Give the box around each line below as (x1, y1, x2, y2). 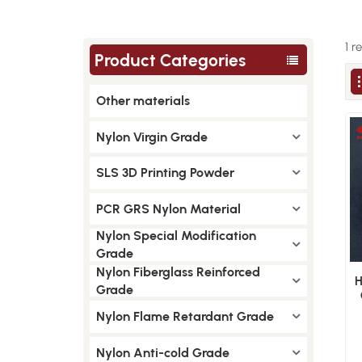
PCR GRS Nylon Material (95, 200, 241, 217)
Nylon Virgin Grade (95, 128, 208, 145)
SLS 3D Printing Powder (95, 165, 234, 180)
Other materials (95, 93, 190, 108)
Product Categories (95, 49, 246, 70)
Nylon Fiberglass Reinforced (95, 263, 260, 280)
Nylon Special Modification (95, 228, 256, 243)
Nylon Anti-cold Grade (95, 344, 229, 360)
